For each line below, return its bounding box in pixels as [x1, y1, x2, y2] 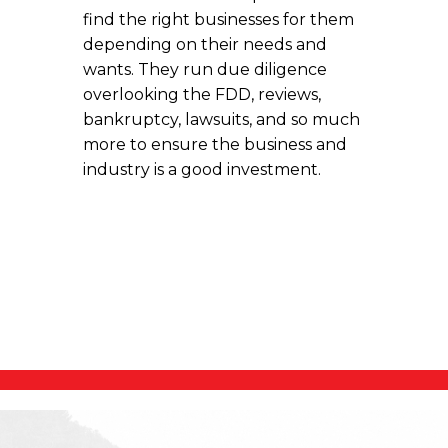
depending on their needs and [83, 34, 328, 54]
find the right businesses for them [83, 9, 355, 29]
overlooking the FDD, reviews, [83, 84, 322, 104]
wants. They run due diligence [83, 59, 328, 79]
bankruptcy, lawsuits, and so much [83, 109, 361, 129]
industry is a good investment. [83, 159, 322, 179]
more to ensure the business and [83, 134, 348, 154]
